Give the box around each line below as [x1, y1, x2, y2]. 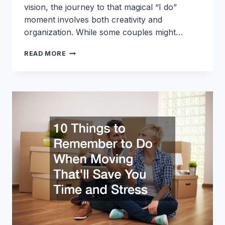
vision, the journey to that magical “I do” [24, 2, 177, 13]
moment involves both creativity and [24, 15, 162, 25]
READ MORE [24, 50, 66, 58]
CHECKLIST [65, 87, 108, 95]
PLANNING [65, 77, 103, 85]
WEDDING [65, 67, 100, 75]
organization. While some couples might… [24, 27, 183, 38]
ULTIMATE [65, 57, 103, 65]
